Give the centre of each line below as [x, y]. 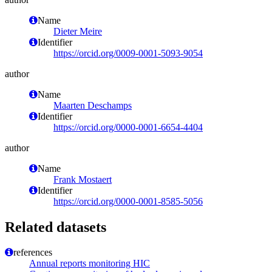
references [33, 253]
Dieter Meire [78, 31]
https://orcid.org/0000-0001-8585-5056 [128, 201]
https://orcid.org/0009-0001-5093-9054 [128, 53]
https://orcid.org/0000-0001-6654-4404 [128, 127]
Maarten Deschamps [93, 105]
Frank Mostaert [83, 179]
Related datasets [56, 227]
